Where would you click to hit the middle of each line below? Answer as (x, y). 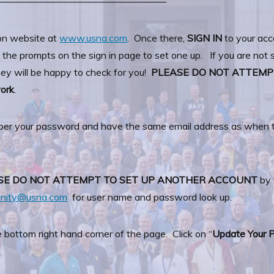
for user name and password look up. (150, 197)
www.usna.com (94, 38)
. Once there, (157, 38)
